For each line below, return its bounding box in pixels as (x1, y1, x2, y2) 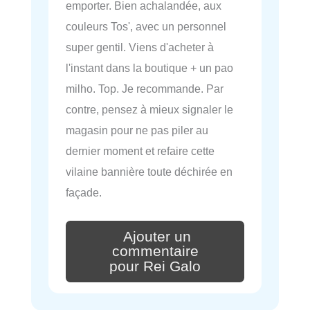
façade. (66, 185, 102, 199)
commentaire (111, 243, 199, 260)
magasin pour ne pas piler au (66, 123, 208, 136)
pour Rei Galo (109, 258, 201, 275)
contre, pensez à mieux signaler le (66, 102, 233, 116)
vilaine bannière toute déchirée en (66, 165, 232, 178)
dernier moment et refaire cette (66, 144, 215, 157)
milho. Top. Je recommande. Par (66, 82, 224, 95)
